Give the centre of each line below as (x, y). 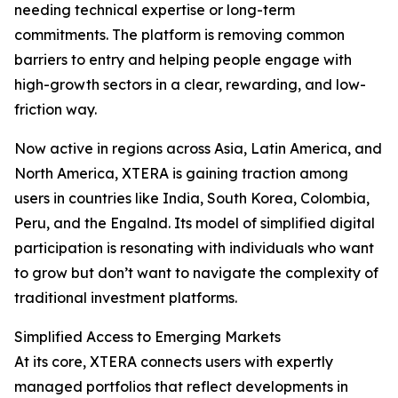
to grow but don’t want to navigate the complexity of (196, 273)
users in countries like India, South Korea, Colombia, (192, 198)
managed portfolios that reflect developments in (181, 386)
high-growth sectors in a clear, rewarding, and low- (190, 84)
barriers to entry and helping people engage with (183, 60)
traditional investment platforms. (126, 298)
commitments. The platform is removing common (179, 35)
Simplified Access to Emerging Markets (147, 337)
